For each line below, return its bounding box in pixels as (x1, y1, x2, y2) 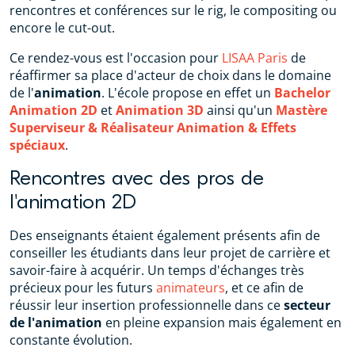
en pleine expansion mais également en (102, 313, 342, 331)
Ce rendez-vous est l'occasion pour (10, 48, 222, 67)
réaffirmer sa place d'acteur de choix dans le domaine (10, 66, 331, 84)
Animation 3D (116, 101, 204, 119)
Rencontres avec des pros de (10, 166, 264, 190)
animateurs (156, 278, 225, 296)
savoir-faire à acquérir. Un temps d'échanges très (10, 261, 304, 279)
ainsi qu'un (204, 101, 276, 119)
